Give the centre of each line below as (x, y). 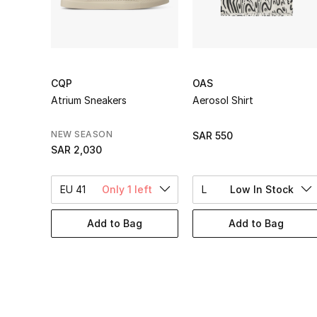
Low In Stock (262, 189)
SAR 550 (213, 135)
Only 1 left (127, 189)
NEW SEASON (82, 134)
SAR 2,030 (76, 149)
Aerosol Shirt (223, 100)
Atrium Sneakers (89, 100)
